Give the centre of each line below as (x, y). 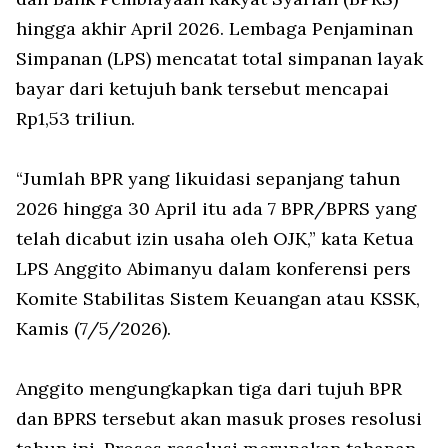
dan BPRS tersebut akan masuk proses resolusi (219, 419)
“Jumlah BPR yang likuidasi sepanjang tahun (208, 179)
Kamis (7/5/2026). (93, 329)
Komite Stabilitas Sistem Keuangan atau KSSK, (218, 299)
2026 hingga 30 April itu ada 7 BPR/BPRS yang (216, 209)
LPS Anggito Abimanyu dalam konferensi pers (213, 269)
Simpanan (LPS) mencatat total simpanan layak (219, 59)
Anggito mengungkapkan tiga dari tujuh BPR (209, 389)
